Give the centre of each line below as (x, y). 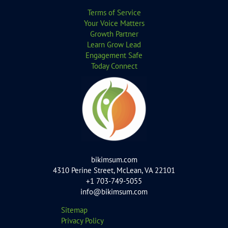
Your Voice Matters (114, 23)
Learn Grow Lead (114, 44)
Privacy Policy (82, 221)
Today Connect (114, 66)
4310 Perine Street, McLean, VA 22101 (114, 170)
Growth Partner (114, 34)
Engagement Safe (114, 55)
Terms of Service (114, 12)
